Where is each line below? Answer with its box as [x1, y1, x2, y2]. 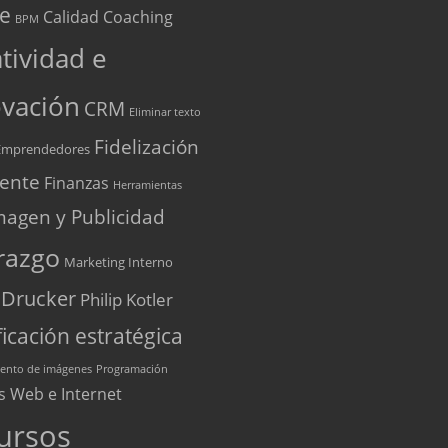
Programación [95, 361, 168, 376]
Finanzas [43, 171, 109, 194]
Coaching [102, 5, 173, 28]
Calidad [42, 5, 99, 28]
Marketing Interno [63, 252, 173, 271]
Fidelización [93, 133, 199, 160]
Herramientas [112, 177, 182, 192]
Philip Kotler [79, 286, 173, 311]
